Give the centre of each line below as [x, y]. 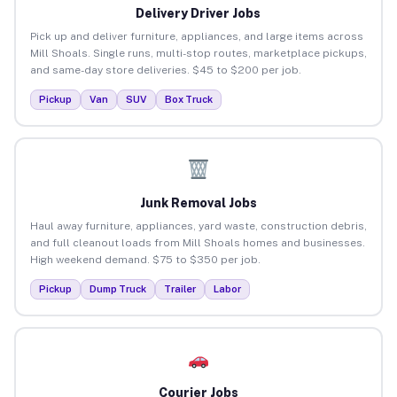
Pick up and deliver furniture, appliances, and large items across [196, 36]
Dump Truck [117, 288]
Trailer [179, 288]
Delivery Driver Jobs [198, 13]
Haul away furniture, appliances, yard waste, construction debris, [198, 226]
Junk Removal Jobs [198, 202]
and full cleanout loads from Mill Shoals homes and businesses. [197, 242]
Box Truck [188, 99]
